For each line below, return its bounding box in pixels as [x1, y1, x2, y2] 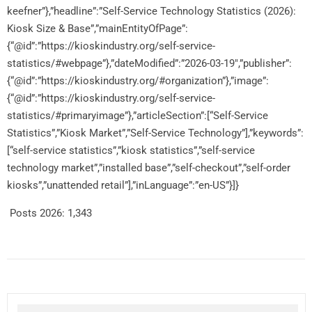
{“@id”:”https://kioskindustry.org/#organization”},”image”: [7, 74, 269, 87]
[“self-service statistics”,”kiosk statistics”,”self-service [7, 143, 255, 157]
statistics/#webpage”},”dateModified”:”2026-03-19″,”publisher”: [7, 56, 292, 70]
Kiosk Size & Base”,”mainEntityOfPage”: [7, 22, 188, 35]
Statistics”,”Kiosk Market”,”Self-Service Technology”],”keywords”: [7, 126, 304, 139]
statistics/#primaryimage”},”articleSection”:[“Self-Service [7, 109, 268, 122]
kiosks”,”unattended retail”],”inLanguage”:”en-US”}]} [7, 178, 239, 192]
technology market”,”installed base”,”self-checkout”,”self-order [7, 161, 290, 174]
